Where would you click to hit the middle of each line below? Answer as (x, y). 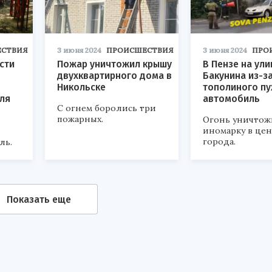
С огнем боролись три (107, 108)
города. (219, 142)
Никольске (81, 87)
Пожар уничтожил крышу (114, 64)
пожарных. (80, 119)
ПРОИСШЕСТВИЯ (140, 50)
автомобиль (231, 99)
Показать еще (39, 199)
